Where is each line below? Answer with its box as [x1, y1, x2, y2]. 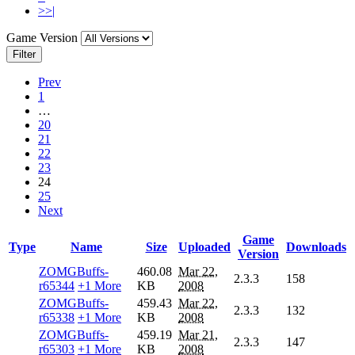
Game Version [6, 31, 81, 45]
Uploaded [178, 240, 231, 254]
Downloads [286, 240, 346, 254]
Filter [13, 48, 36, 61]
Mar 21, [178, 328, 218, 342]
